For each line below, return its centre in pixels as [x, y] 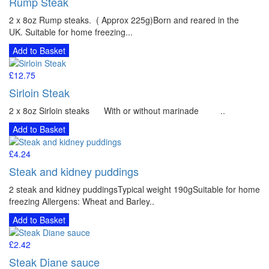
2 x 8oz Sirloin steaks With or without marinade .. [117, 110]
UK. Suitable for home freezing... [71, 32]
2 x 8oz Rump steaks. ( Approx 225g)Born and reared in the [124, 20]
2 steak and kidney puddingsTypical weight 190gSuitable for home [134, 189]
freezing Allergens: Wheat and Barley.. [82, 201]
